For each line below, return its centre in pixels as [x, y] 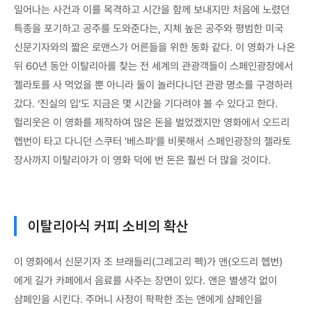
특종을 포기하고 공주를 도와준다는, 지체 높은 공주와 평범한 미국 [149, 29]
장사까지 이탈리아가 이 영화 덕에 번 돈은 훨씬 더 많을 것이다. [142, 161]
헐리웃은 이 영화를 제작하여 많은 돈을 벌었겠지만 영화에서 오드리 [152, 123]
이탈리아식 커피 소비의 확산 [108, 226]
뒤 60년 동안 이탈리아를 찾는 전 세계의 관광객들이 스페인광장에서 [154, 67]
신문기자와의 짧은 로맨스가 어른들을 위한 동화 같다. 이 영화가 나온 [155, 48]
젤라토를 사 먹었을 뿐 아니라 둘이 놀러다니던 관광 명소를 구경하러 [153, 85]
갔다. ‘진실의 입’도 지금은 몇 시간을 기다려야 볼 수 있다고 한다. [146, 104]
